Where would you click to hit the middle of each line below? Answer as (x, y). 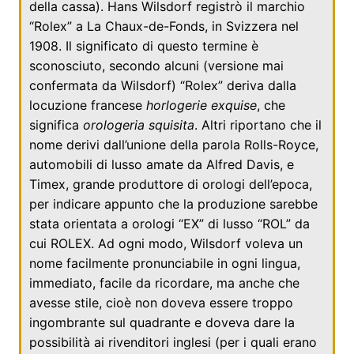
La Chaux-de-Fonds (146, 26)
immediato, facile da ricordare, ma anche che (164, 282)
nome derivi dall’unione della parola (137, 144)
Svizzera (252, 26)
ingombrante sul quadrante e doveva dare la (162, 322)
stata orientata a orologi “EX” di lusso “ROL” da (169, 223)
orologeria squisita (139, 124)
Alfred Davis (243, 164)
